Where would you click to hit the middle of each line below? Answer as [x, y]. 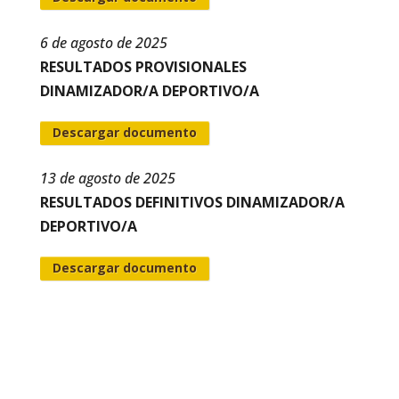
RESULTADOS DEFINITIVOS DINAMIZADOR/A [192, 202]
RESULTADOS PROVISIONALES [143, 66]
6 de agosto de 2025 [103, 42]
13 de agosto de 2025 [107, 178]
